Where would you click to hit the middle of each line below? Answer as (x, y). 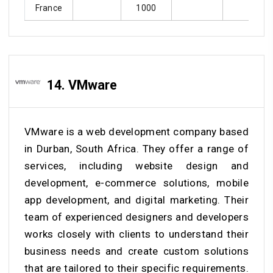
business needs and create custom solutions (136, 251)
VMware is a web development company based (136, 131)
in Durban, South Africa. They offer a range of (136, 148)
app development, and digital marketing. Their (136, 200)
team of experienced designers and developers (136, 217)
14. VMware (82, 85)
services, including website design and (136, 165)
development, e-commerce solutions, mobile (136, 183)
